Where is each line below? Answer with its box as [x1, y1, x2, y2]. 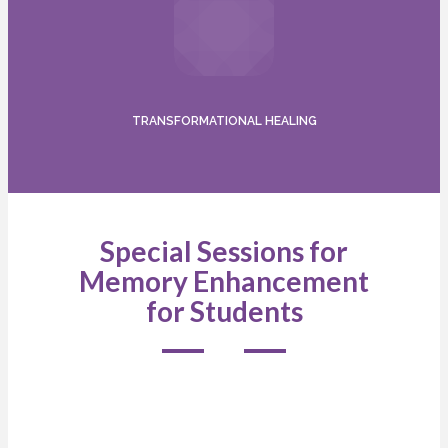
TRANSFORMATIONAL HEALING [131, 114, 317, 128]
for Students [145, 294, 303, 329]
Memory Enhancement [79, 264, 369, 299]
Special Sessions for [100, 234, 348, 269]
